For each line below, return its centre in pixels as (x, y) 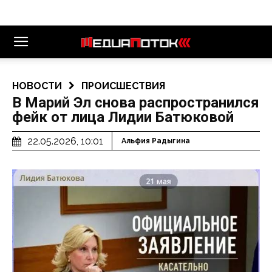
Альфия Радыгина (156, 141)
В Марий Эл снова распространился (136, 103)
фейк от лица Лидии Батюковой (123, 117)
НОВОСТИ (37, 86)
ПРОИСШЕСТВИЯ (123, 86)
